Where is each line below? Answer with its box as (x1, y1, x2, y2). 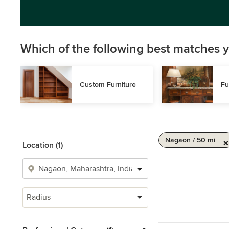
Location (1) (22, 140, 63, 150)
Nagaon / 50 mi (165, 135, 215, 144)
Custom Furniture (80, 80, 136, 89)
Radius (27, 192, 51, 202)
